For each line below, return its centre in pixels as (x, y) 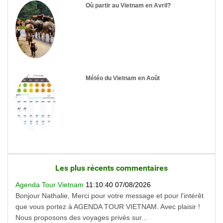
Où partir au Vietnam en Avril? (128, 5)
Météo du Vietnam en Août (123, 78)
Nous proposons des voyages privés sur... (81, 218)
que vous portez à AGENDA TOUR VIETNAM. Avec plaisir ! (108, 207)
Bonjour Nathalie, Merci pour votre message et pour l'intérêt (110, 196)
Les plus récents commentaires (111, 168)
